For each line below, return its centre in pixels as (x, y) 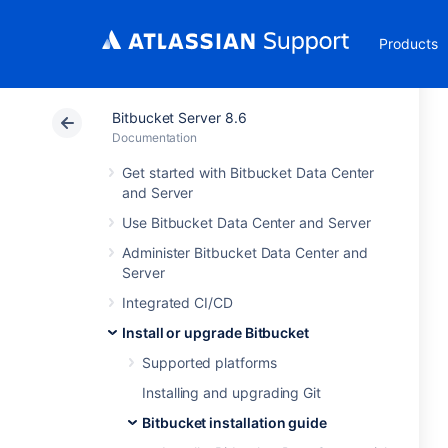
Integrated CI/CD (177, 302)
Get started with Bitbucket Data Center (248, 172)
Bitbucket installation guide (235, 422)
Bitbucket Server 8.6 (179, 117)
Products (408, 43)
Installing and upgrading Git (232, 392)
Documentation (155, 137)
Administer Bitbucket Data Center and (245, 252)
